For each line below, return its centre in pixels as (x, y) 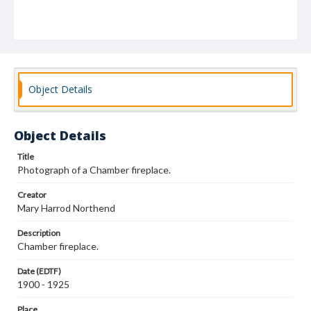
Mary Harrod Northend (66, 208)
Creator (32, 195)
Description (39, 233)
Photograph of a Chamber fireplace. (94, 170)
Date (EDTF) (39, 271)
